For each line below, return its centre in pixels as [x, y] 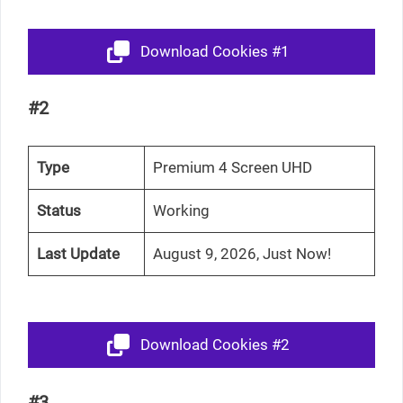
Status [58, 211]
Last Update [78, 254]
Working [181, 211]
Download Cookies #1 [215, 51]
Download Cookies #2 [215, 345]
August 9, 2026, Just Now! [242, 254]
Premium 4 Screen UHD [232, 168]
